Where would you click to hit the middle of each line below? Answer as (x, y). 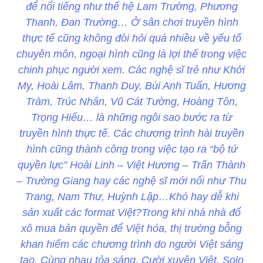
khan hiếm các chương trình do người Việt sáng (131, 245)
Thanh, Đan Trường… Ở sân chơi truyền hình (131, 23)
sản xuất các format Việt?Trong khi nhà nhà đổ (131, 213)
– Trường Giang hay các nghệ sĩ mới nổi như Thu (131, 181)
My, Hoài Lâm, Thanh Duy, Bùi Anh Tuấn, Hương (131, 86)
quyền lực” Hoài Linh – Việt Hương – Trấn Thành (131, 165)
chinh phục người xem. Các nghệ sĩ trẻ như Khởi (131, 70)
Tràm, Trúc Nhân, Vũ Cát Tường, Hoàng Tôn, (131, 102)
